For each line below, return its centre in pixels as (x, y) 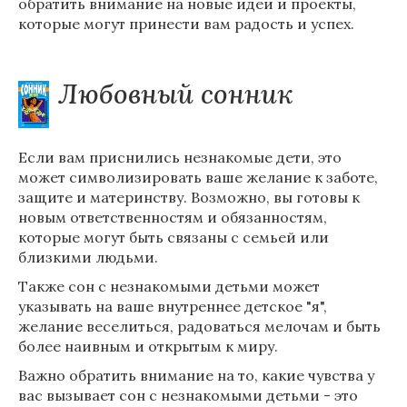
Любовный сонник (176, 94)
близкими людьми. (88, 257)
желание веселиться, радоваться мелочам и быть (199, 326)
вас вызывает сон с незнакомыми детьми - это (188, 395)
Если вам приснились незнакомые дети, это (180, 157)
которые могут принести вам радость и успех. (186, 24)
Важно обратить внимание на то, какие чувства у (196, 375)
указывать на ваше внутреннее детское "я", (173, 306)
